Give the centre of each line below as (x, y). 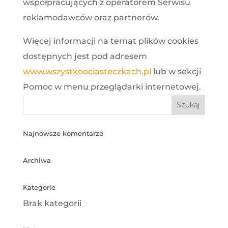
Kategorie (39, 187)
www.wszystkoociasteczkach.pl (87, 71)
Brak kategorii (52, 203)
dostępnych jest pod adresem (85, 56)
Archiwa (37, 160)
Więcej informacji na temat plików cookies (110, 41)
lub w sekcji (176, 71)
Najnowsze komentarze (63, 133)
